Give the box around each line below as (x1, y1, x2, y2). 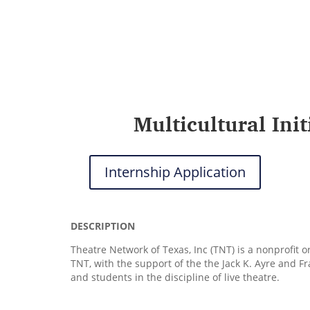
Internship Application (104, 163, 246, 182)
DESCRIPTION (71, 219, 135, 232)
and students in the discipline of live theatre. (71, 270, 280, 284)
